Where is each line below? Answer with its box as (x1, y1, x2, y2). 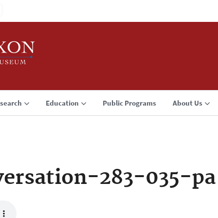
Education (46, 98, 79, 108)
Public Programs (103, 98, 156, 108)
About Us (173, 98, 202, 108)
